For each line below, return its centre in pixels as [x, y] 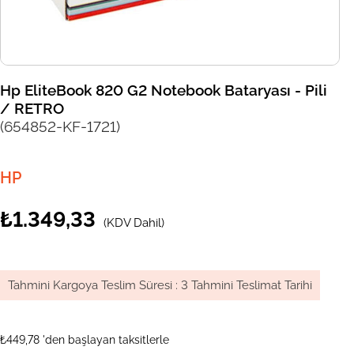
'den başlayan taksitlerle [106, 340]
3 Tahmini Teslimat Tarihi [247, 286]
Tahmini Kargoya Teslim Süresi [90, 286]
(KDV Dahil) [134, 223]
